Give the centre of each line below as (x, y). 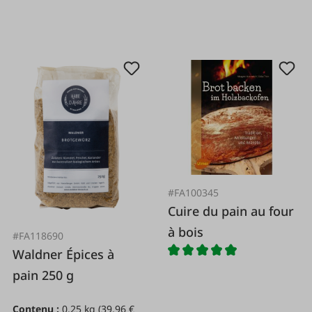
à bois (186, 232)
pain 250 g (44, 275)
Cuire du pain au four (231, 211)
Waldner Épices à (40, 255)
